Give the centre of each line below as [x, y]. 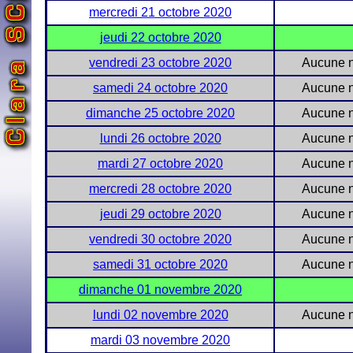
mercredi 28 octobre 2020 [160, 189]
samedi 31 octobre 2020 [160, 264]
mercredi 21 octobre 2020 [160, 12]
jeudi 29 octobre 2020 [160, 214]
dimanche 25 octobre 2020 [160, 113]
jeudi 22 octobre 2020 [160, 37]
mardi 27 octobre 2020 [160, 163]
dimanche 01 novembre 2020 [160, 290]
